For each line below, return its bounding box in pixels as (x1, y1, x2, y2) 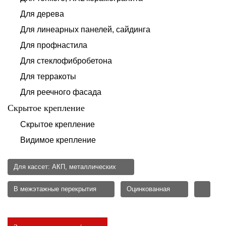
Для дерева (20, 10, 64, 18)
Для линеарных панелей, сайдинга (20, 25, 150, 34)
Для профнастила (20, 41, 87, 49)
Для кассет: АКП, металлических (14, 163, 116, 171)
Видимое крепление (20, 136, 96, 144)
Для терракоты (20, 72, 76, 81)
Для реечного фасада (20, 88, 101, 96)
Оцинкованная (127, 185, 170, 193)
